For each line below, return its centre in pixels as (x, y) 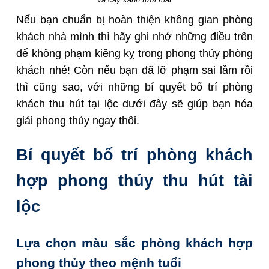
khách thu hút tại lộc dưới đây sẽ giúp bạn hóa (134, 104)
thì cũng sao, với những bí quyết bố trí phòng (134, 87)
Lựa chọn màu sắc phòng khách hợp (134, 243)
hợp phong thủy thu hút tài (134, 180)
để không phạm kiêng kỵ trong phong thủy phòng (134, 53)
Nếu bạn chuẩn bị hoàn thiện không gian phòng (134, 20)
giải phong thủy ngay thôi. (78, 120)
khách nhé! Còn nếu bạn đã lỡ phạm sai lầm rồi (134, 70)
